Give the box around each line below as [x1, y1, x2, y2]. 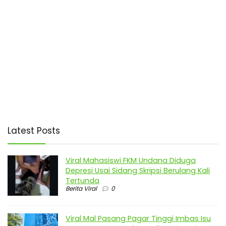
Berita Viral [66, 184, 97, 193]
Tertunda [66, 175, 99, 186]
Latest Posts [8, 124, 60, 137]
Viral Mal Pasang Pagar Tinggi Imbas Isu [66, 213, 211, 224]
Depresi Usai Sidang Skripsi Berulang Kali [66, 165, 210, 176]
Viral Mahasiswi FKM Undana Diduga [66, 155, 196, 165]
